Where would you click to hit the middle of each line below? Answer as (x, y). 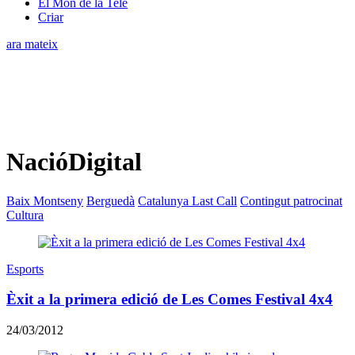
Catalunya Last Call (187, 200)
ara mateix (32, 44)
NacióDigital (74, 162)
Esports (25, 269)
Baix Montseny (45, 200)
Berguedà (111, 200)
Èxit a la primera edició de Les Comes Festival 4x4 (170, 300)
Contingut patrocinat (291, 200)
